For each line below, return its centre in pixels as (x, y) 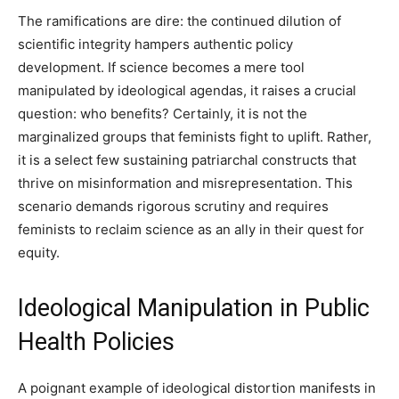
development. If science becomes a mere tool (161, 67)
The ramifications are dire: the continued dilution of (179, 21)
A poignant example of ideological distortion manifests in (197, 388)
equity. (39, 252)
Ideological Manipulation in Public (194, 308)
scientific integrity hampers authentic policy (155, 44)
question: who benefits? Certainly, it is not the (163, 114)
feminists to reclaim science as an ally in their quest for (191, 229)
